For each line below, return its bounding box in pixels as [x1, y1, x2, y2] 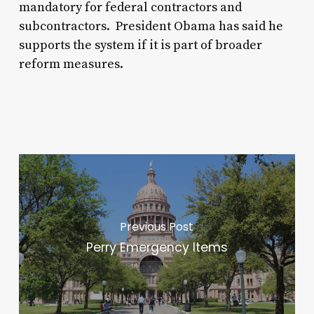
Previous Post [120, 219, 194, 235]
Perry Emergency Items [86, 239, 228, 257]
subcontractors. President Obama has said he [18, 18, 283, 34]
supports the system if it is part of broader [18, 36, 262, 53]
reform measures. [18, 55, 123, 72]
